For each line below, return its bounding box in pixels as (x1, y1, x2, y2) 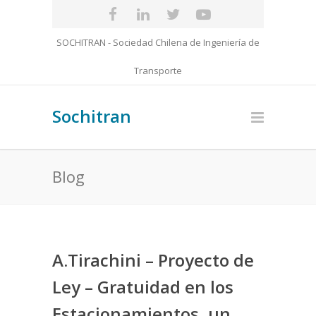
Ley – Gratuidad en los (52, 275, 233, 298)
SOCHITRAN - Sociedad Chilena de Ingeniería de (56, 36, 260, 49)
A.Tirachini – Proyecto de (52, 248, 254, 272)
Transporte (134, 64, 182, 77)
